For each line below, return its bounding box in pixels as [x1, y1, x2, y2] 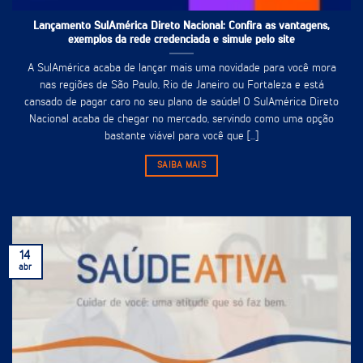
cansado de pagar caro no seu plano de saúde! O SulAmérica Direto [24, 96, 339, 108]
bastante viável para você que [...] [105, 130, 258, 142]
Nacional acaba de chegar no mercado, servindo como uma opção [29, 113, 334, 125]
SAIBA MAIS [156, 161, 207, 170]
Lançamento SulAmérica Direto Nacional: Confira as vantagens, [33, 20, 330, 32]
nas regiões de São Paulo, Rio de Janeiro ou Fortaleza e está [39, 79, 324, 91]
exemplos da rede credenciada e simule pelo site [68, 34, 295, 46]
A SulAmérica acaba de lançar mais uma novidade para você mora [27, 62, 336, 74]
